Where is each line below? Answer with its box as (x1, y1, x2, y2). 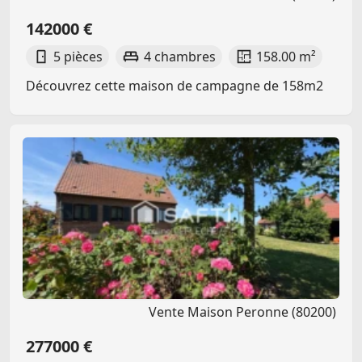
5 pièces (53, 47, 103, 65)
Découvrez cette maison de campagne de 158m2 (26, 76, 323, 95)
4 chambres (143, 47, 216, 65)
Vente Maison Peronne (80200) (149, 302, 336, 321)
